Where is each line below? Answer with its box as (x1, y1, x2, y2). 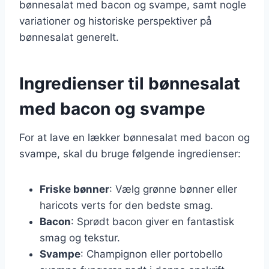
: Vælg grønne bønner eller (109, 183, 237, 195)
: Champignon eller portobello (80, 247, 223, 260)
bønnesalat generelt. (19, 31, 119, 43)
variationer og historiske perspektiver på (19, 14, 212, 27)
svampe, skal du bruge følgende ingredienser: (19, 147, 241, 160)
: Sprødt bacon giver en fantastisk (71, 215, 234, 228)
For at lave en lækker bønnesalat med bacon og (19, 131, 250, 144)
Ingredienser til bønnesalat (19, 73, 240, 94)
